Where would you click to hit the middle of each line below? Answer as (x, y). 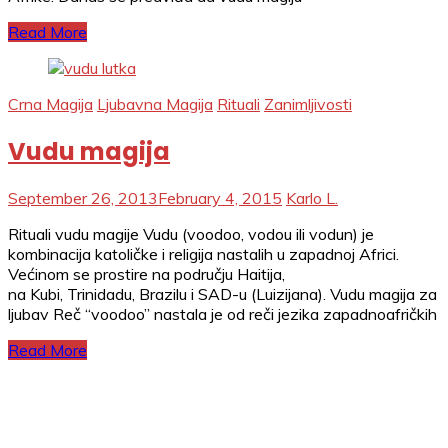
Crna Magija (50, 103)
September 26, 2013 (83, 198)
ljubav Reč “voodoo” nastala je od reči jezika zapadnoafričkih (222, 314)
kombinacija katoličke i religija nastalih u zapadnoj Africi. (203, 254)
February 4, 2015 (220, 198)
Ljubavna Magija (155, 103)
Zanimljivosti (308, 103)
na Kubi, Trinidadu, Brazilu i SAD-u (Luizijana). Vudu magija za (222, 294)
